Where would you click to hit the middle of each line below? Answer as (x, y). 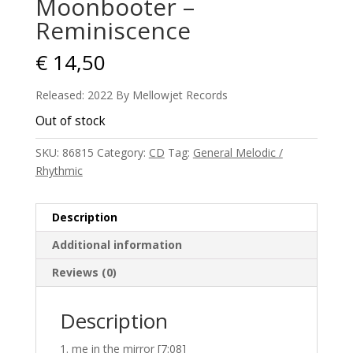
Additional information (117, 245)
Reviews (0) (84, 272)
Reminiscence (113, 30)
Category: (123, 152)
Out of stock (70, 121)
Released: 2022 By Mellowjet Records (131, 95)
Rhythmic (59, 171)
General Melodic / (238, 152)
